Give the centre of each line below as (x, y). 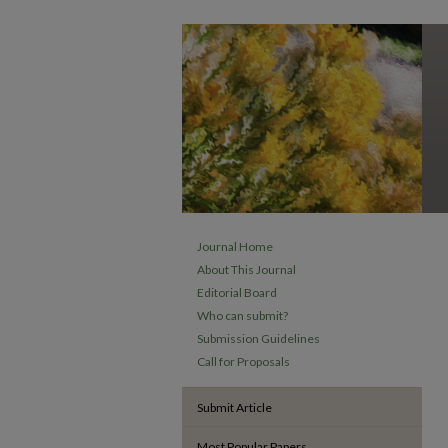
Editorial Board (237, 292)
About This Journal (246, 269)
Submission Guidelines (258, 338)
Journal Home (235, 246)
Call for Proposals (243, 361)
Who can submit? (242, 315)
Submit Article (234, 407)
